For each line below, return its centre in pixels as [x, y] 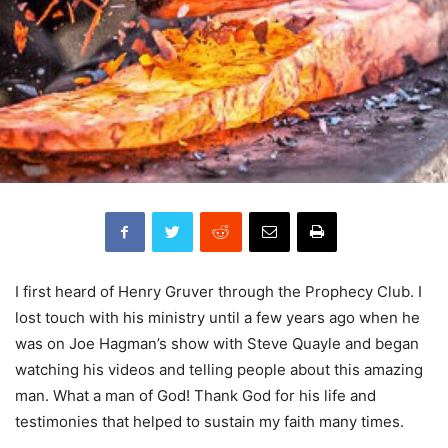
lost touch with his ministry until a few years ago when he [217, 317]
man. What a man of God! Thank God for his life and [195, 395]
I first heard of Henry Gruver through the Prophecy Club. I [218, 291]
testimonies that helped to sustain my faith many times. [209, 421]
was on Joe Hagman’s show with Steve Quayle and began [217, 343]
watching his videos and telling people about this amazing [219, 369]
